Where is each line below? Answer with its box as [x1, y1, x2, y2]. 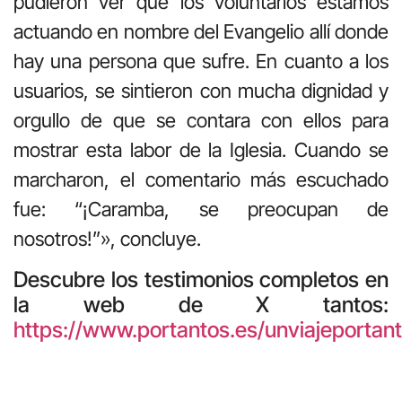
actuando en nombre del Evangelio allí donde [13, 20, 389, 44]
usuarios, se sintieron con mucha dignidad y [13, 79, 389, 103]
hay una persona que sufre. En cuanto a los [13, 49, 389, 74]
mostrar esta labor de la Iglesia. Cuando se [13, 138, 389, 162]
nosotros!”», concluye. [13, 227, 201, 251]
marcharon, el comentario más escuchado [13, 168, 389, 192]
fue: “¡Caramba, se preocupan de [13, 197, 389, 222]
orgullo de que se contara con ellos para [13, 109, 389, 133]
